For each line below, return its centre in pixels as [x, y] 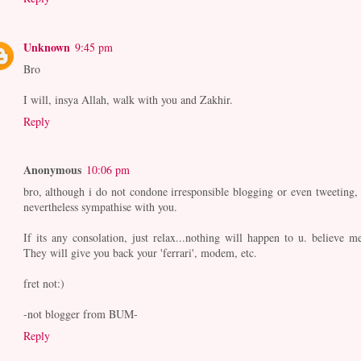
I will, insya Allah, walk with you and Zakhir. [128, 99]
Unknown [46, 47]
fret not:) [44, 284]
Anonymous [52, 170]
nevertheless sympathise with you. [100, 207]
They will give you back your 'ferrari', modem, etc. [140, 253]
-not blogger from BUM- [80, 314]
